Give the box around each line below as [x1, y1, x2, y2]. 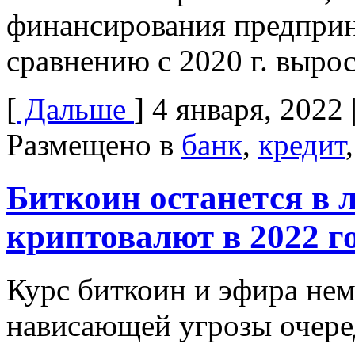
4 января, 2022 [152, 91, 343, 126]
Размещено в [6, 127, 181, 162]
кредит [258, 127, 345, 162]
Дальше [17, 91, 134, 126]
